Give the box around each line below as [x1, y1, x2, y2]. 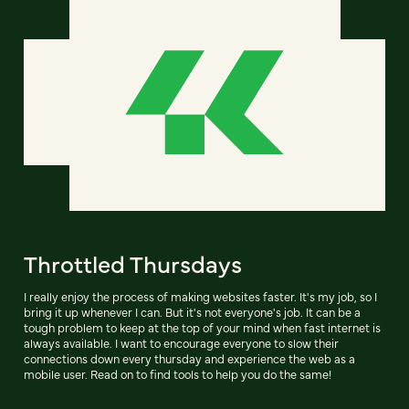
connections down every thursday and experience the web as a [24, 350, 355, 366]
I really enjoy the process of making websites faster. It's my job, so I [24, 288, 377, 304]
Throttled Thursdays [24, 246, 242, 279]
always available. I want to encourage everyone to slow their [24, 334, 339, 351]
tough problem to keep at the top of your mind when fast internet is [24, 319, 381, 335]
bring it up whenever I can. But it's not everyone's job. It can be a [24, 303, 361, 320]
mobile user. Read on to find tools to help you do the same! [24, 365, 331, 382]
